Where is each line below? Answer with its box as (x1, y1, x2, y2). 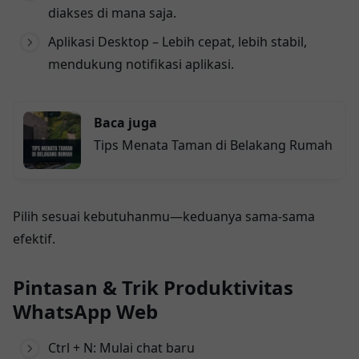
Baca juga (94, 113, 157, 131)
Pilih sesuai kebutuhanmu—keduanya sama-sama (13, 207, 315, 225)
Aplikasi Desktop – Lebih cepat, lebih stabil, (48, 32, 307, 50)
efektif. (13, 229, 55, 248)
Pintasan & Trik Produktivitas (13, 273, 293, 301)
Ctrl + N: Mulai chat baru (48, 338, 195, 357)
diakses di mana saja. (48, 3, 176, 22)
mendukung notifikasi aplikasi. (48, 54, 234, 73)
